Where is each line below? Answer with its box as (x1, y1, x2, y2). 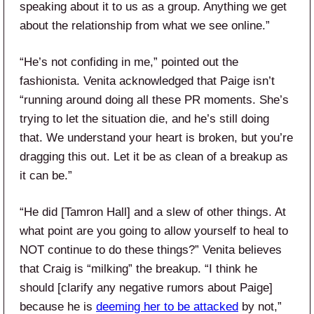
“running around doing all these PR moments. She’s (20, 93, 289, 107)
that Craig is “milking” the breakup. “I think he (20, 262, 257, 276)
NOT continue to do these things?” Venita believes (20, 243, 282, 257)
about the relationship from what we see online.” (20, 19, 270, 33)
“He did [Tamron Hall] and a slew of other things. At (20, 205, 286, 219)
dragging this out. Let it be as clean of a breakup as (20, 150, 288, 164)
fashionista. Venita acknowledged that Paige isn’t (20, 74, 275, 88)
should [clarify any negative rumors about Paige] (20, 281, 273, 295)
